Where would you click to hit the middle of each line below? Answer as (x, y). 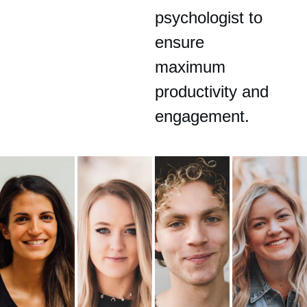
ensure (182, 42)
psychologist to (211, 17)
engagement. (202, 116)
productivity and (214, 91)
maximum (193, 67)
